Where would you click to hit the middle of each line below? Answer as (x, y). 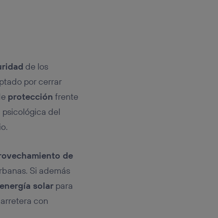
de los (36, 66)
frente (65, 96)
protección (30, 96)
